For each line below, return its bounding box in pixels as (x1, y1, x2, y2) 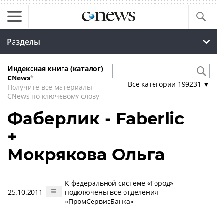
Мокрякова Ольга (7, 144, 165, 165)
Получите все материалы (7, 82, 92, 92)
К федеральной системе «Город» (65, 178, 173, 187)
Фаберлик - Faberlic (7, 108, 184, 129)
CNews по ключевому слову (7, 92, 99, 101)
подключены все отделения (65, 187, 158, 197)
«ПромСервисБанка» (65, 197, 134, 206)
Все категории (128, 79, 178, 89)
